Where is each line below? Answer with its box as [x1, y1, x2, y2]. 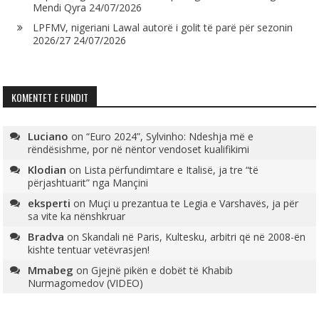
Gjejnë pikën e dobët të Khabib [91, 263, 234, 278]
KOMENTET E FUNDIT [11, 90, 89, 105]
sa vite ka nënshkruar [28, 209, 126, 224]
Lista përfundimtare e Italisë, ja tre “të [84, 163, 259, 177]
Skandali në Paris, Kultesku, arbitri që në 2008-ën [82, 230, 306, 244]
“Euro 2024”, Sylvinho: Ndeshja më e [86, 130, 254, 144]
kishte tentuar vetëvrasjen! [28, 243, 150, 257]
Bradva [28, 229, 65, 244]
